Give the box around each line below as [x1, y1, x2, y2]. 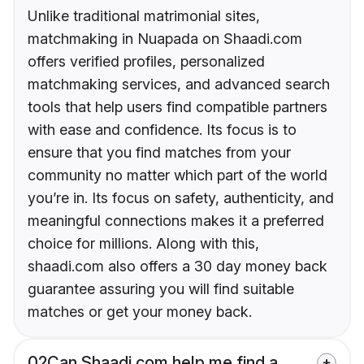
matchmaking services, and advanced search [28, 76, 330, 93]
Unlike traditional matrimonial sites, [28, 7, 260, 25]
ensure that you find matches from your [28, 144, 291, 162]
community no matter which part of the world [28, 167, 327, 184]
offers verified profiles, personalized [28, 53, 265, 71]
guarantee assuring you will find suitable [28, 280, 294, 298]
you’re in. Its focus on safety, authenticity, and [28, 189, 334, 207]
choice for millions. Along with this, [28, 235, 259, 253]
